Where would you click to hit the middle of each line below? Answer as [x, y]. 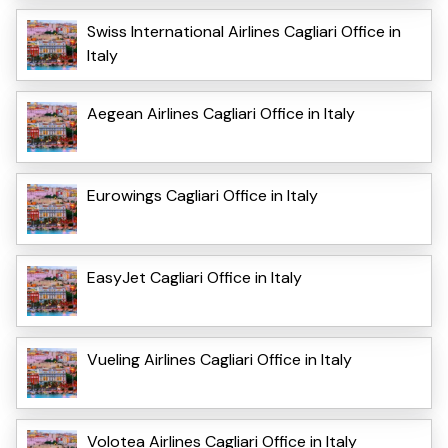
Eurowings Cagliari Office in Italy [202, 195]
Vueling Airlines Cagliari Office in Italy [219, 359]
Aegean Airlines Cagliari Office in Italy [221, 113]
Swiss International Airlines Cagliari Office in [244, 31]
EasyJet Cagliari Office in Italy [194, 277]
